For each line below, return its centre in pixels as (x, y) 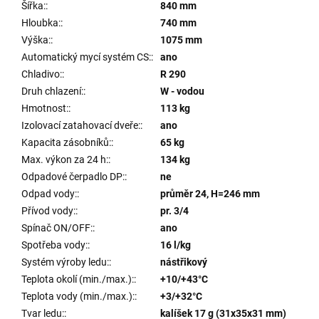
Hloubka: (41, 22)
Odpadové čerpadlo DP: (73, 176)
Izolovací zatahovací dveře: (81, 125)
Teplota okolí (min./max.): (78, 279)
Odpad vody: (49, 193)
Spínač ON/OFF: (57, 228)
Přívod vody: (48, 210)
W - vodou (182, 91)
